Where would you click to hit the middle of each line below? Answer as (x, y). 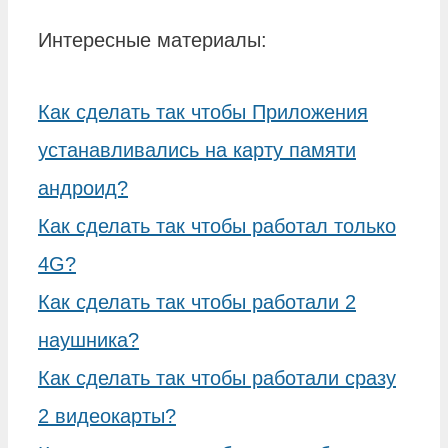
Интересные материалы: (152, 39)
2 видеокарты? (107, 415)
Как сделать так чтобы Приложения (203, 111)
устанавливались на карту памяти (197, 149)
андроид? (83, 187)
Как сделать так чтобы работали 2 (197, 301)
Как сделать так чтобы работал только (217, 225)
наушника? (88, 339)
